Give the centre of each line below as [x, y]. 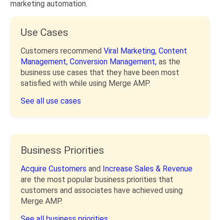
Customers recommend [62, 51]
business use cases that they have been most [100, 72]
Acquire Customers [55, 169]
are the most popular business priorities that [97, 179]
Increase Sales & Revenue [148, 169]
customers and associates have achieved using [102, 190]
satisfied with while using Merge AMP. [85, 83]
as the [169, 62]
